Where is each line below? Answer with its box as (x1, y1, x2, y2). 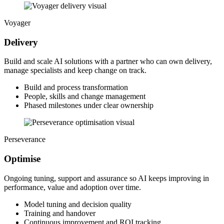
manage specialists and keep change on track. (4, 66, 146, 75)
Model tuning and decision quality (24, 199, 131, 208)
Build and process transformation (24, 83, 128, 92)
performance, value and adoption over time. (4, 182, 141, 191)
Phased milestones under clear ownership (24, 101, 153, 110)
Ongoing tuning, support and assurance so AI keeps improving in (4, 173, 209, 182)
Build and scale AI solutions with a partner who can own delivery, (4, 57, 212, 66)
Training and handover (24, 208, 95, 217)
